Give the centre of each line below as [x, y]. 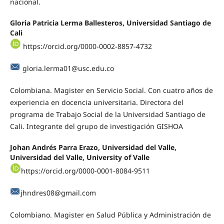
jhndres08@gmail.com [58, 193]
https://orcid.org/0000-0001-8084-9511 [85, 171]
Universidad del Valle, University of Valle [79, 157]
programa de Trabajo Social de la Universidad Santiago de [107, 114]
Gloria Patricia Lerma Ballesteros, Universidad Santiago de [110, 23]
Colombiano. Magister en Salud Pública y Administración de [110, 215]
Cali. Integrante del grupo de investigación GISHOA [96, 126]
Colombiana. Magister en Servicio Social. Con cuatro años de [111, 90]
